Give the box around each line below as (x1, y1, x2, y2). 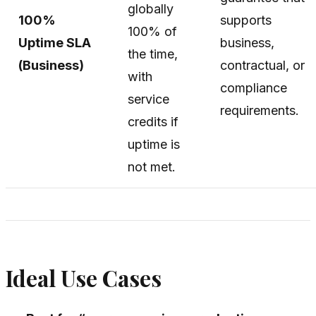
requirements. (220, 102, 299, 118)
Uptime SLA (18, 35, 91, 50)
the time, (128, 46, 178, 61)
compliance (220, 80, 287, 95)
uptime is (128, 136, 180, 152)
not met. (128, 159, 176, 174)
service (128, 91, 169, 107)
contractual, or (220, 57, 305, 73)
